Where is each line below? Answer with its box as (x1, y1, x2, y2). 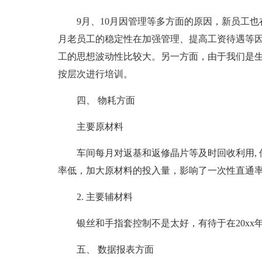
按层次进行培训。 (57, 69, 133, 79)
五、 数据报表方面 (76, 244, 154, 254)
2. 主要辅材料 (76, 192, 133, 202)
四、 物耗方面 (76, 95, 135, 105)
